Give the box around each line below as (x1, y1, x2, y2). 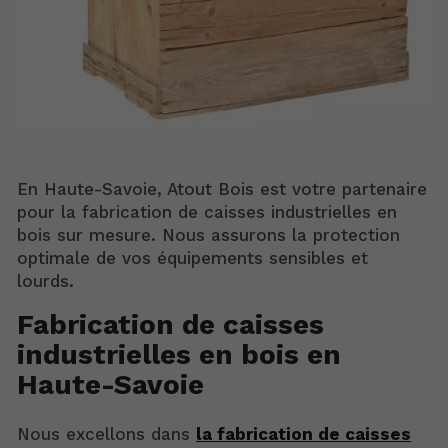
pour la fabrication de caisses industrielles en (17, 201, 397, 222)
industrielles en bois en (17, 337, 341, 371)
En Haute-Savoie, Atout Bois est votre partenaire (17, 178, 427, 199)
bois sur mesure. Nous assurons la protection (17, 224, 400, 245)
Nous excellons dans (17, 423, 196, 444)
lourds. (17, 270, 74, 291)
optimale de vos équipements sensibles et (17, 247, 368, 268)
